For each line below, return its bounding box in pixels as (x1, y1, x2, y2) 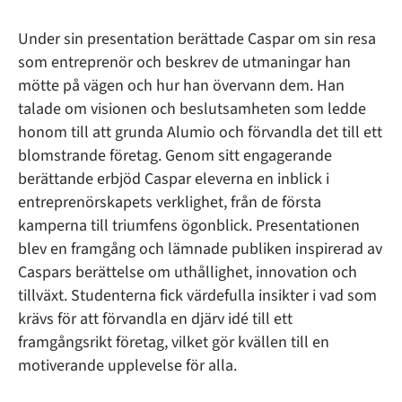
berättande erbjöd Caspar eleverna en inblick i (18, 167, 329, 190)
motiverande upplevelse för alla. (18, 354, 237, 377)
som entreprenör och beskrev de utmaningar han (18, 50, 351, 74)
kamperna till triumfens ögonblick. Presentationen (18, 214, 360, 237)
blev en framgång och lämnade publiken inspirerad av (18, 237, 382, 260)
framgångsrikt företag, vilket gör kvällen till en (18, 330, 329, 354)
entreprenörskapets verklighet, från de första (18, 190, 321, 214)
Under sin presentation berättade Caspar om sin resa (18, 27, 376, 50)
